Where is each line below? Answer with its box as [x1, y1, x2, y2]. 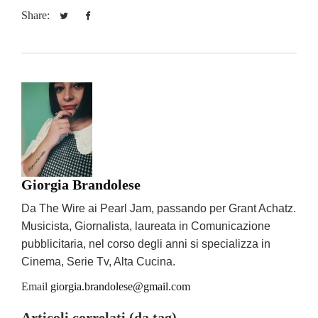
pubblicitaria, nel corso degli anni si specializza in [21, 238, 270, 251]
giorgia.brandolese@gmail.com [50, 280, 190, 293]
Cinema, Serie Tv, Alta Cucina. [21, 256, 175, 268]
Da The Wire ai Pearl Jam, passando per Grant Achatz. [21, 202, 296, 215]
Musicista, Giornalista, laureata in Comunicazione [21, 220, 270, 233]
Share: [21, 9, 53, 22]
